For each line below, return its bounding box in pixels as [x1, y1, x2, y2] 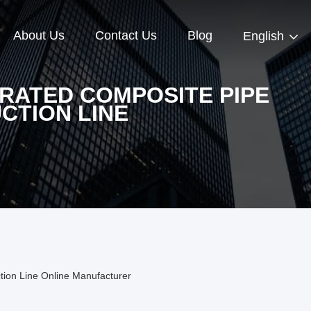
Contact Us [95, 28, 157, 43]
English [243, 29, 284, 44]
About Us [13, 28, 65, 43]
